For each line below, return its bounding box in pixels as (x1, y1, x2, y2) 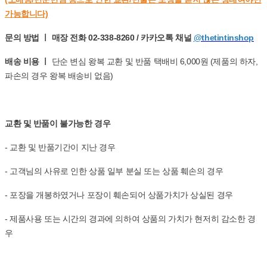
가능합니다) (5, 9, 48, 18)
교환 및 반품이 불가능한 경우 (5, 119, 111, 128)
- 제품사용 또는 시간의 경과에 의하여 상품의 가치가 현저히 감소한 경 (5, 214, 256, 223)
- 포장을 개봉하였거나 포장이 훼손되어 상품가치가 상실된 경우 (5, 190, 233, 200)
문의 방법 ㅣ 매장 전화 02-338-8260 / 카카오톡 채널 (5, 33, 194, 42)
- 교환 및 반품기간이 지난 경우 (5, 142, 116, 152)
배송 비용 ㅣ (5, 57, 50, 66)
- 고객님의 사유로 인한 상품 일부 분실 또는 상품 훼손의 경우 (5, 166, 223, 176)
